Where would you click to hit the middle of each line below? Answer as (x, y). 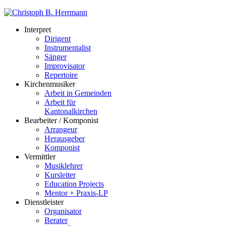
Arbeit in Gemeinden (78, 93)
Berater (56, 220)
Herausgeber (65, 138)
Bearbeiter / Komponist (61, 120)
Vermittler (40, 157)
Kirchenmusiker (50, 84)
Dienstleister (44, 202)
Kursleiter (60, 175)
